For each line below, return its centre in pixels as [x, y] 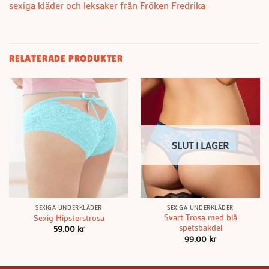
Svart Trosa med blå [200, 218]
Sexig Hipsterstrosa [69, 218]
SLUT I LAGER [200, 145]
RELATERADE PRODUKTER [66, 58]
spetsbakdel [200, 228]
